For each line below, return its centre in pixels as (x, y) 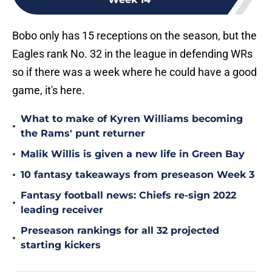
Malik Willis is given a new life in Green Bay (133, 154)
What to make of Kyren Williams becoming (132, 119)
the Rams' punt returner (83, 134)
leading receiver (62, 210)
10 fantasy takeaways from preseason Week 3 (138, 175)
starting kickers (61, 245)
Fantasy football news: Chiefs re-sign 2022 (128, 195)
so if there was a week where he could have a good (134, 72)
